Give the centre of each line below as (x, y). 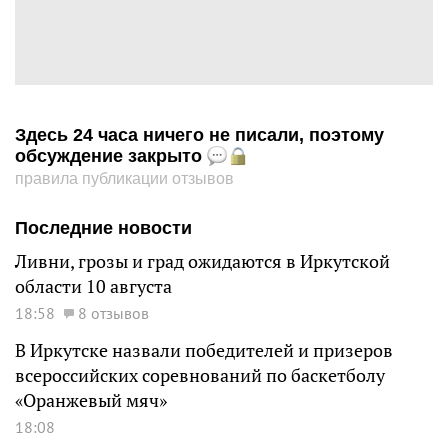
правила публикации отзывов (124, 178)
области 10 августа (93, 286)
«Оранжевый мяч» (91, 400)
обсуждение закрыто (111, 156)
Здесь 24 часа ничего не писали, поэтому (199, 135)
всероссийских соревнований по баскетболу (200, 375)
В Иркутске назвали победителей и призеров (204, 350)
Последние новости (103, 228)
